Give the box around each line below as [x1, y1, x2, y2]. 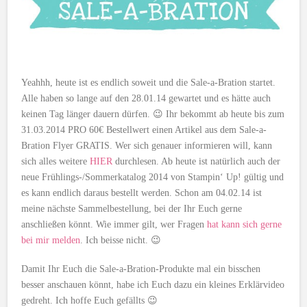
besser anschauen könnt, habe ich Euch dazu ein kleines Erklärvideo [21, 279, 285, 290]
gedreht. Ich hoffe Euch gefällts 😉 [21, 295, 158, 306]
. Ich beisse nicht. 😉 [80, 235, 162, 246]
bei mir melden [21, 235, 81, 246]
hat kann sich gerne [207, 219, 282, 230]
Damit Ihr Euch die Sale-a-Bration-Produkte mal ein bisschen [21, 263, 261, 274]
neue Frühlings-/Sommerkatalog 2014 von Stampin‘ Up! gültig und [21, 172, 284, 183]
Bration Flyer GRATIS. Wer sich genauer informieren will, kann [21, 140, 273, 151]
